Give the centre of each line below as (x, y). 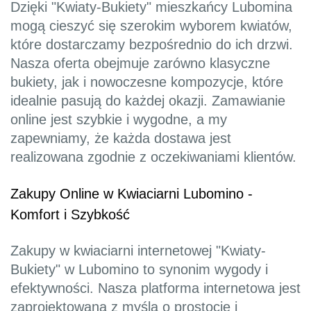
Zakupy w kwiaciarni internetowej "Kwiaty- (138, 251)
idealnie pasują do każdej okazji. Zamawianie (148, 101)
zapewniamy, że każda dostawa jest (121, 138)
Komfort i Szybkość (70, 215)
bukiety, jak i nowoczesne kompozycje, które (147, 82)
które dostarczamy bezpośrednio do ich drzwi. (152, 45)
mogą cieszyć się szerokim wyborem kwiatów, (151, 26)
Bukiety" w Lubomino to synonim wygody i (139, 270)
